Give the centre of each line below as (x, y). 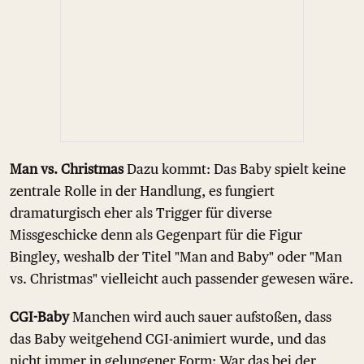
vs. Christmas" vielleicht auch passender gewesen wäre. (182, 278)
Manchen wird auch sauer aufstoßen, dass (200, 316)
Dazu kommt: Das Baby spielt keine (235, 169)
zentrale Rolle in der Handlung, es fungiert (142, 191)
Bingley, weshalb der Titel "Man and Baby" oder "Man (176, 256)
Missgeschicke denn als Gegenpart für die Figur (156, 234)
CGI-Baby (39, 316)
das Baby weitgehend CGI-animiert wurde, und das (168, 338)
